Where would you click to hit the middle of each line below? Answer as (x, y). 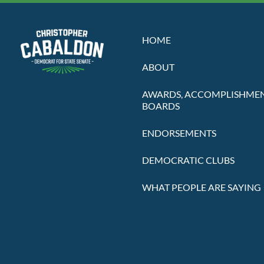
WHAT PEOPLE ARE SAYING (202, 187)
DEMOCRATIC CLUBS (188, 160)
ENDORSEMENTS (179, 133)
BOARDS (161, 106)
